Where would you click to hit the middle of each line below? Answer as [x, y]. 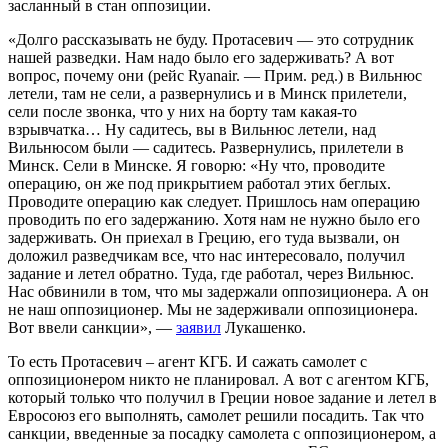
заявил [198, 327]
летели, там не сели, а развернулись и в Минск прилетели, [207, 93]
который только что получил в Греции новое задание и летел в [222, 397]
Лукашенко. [263, 327]
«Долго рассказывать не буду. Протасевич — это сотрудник [211, 39]
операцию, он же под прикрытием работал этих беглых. [199, 183]
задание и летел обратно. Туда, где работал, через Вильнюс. [211, 273]
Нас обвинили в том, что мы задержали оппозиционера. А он [218, 291]
